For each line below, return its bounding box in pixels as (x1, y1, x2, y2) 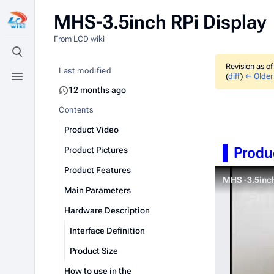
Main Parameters (64, 185, 131, 195)
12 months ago (68, 85, 126, 95)
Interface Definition (70, 226, 145, 235)
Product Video (64, 125, 119, 135)
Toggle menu (17, 76, 73, 88)
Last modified (59, 66, 112, 75)
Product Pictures (64, 145, 128, 155)
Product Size (70, 246, 118, 256)
